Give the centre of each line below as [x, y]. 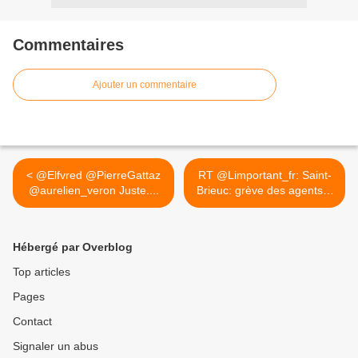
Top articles [42, 272]
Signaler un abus [56, 346]
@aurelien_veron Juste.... [93, 190]
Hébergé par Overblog [73, 247]
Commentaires [68, 45]
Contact [32, 321]
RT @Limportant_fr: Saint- [265, 175]
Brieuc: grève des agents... [265, 190]
